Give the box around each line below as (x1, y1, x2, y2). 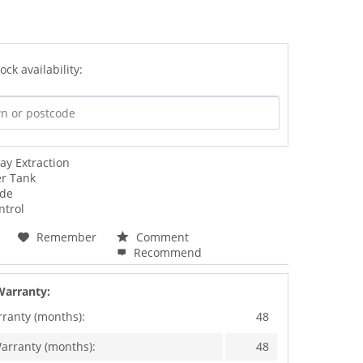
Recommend (130, 244, 203, 260)
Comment (133, 228, 190, 245)
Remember (36, 228, 97, 245)
